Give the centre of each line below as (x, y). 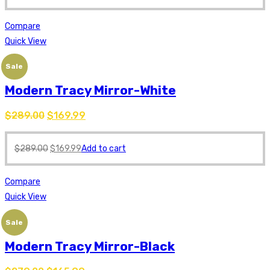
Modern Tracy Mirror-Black (90, 246)
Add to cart (104, 149)
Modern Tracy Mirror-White (90, 90)
